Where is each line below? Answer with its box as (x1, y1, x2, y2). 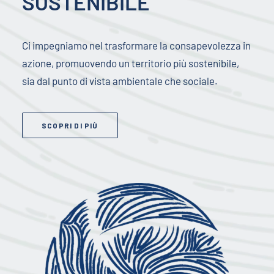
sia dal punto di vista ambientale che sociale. (22, 75, 218, 87)
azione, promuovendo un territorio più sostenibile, (22, 57, 239, 69)
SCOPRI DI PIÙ (42, 121, 98, 130)
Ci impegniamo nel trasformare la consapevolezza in (22, 39, 251, 51)
